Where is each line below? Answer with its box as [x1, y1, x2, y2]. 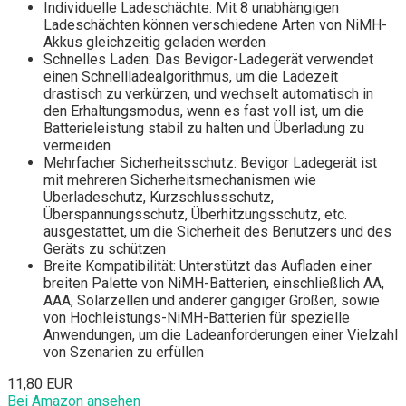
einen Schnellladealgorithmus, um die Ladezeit [43, 68, 338, 86]
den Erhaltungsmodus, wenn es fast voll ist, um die [43, 102, 364, 121]
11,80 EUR [7, 375, 72, 393]
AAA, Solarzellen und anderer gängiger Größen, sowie [43, 292, 380, 310]
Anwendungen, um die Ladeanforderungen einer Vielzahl [43, 326, 398, 344]
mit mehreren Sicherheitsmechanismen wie [43, 171, 316, 189]
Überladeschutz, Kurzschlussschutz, [43, 188, 274, 207]
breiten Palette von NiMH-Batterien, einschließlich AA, [43, 275, 384, 293]
